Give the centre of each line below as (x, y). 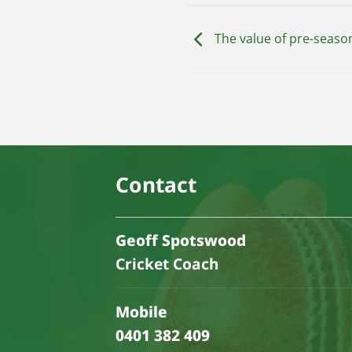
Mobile (141, 311)
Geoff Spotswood (181, 240)
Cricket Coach (167, 263)
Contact (156, 185)
